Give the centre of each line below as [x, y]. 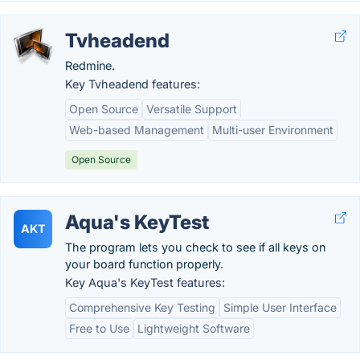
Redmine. [90, 65]
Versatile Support [192, 109]
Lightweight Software [194, 328]
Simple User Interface [280, 307]
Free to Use [99, 328]
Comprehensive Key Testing [142, 307]
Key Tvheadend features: [133, 84]
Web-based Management [137, 130]
